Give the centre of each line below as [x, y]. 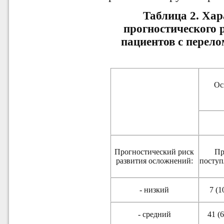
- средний [154, 214]
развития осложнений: [154, 160]
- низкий [154, 189]
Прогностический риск [154, 151]
